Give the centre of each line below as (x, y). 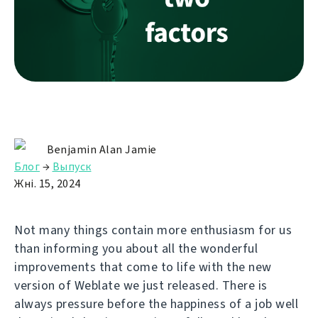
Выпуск (72, 166)
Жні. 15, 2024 (48, 183)
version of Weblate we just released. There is (141, 285)
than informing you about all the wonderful (136, 248)
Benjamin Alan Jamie (102, 149)
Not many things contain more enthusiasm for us (153, 230)
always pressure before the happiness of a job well (156, 303)
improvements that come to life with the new (143, 267)
